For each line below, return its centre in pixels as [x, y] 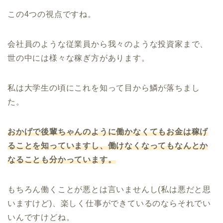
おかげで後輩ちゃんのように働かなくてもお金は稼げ [108, 131]
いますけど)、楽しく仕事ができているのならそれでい [110, 203]
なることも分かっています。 [62, 159]
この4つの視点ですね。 [52, 14]
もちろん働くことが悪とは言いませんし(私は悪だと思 [109, 189]
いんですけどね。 [41, 217]
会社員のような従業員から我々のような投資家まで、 [108, 44]
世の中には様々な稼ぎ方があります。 [79, 58]
